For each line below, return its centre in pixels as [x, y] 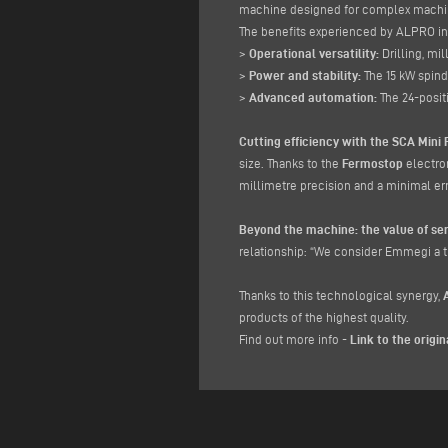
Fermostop [372, 163]
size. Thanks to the [290, 163]
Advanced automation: [313, 97]
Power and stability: [306, 75]
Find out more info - [294, 339]
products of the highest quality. [324, 317]
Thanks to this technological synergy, [341, 295]
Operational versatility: [314, 53]
